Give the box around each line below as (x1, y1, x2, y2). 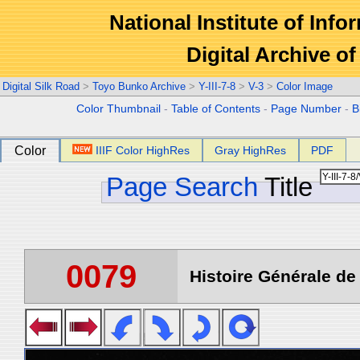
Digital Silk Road (2, 80, 80, 92)
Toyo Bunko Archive (92, 80, 186, 92)
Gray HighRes (215, 144, 287, 157)
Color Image (276, 80, 333, 92)
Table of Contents (171, 103, 261, 115)
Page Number (271, 103, 342, 115)
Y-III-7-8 (198, 80, 235, 92)
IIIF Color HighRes (96, 144, 190, 157)
